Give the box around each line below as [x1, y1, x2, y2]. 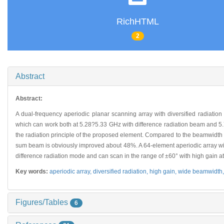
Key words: [15, 167, 49, 175]
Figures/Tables [15, 197, 70, 206]
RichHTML [116, 16, 159, 27]
